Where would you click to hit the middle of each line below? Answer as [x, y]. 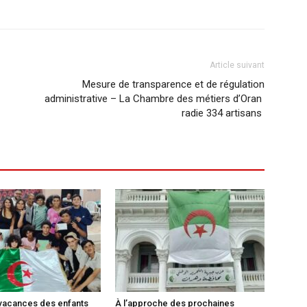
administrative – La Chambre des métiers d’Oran [155, 98]
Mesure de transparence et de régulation [173, 84]
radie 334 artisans [223, 113]
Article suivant [237, 65]
